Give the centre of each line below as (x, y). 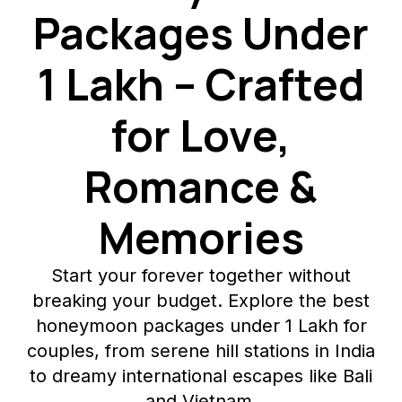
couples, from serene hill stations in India (201, 350)
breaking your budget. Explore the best (201, 300)
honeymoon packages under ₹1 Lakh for (201, 325)
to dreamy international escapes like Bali (201, 376)
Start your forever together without (201, 275)
